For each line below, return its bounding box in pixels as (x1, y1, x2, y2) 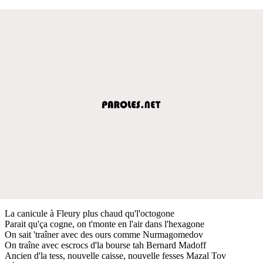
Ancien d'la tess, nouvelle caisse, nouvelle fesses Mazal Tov (5, 250, 226, 261)
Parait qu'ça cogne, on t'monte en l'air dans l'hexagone (5, 218, 204, 229)
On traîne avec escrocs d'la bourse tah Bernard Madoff (5, 240, 206, 250)
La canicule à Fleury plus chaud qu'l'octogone (5, 208, 174, 218)
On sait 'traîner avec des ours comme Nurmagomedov (5, 229, 203, 240)
